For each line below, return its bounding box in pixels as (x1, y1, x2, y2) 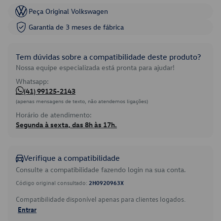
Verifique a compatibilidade (24, 153, 120, 163)
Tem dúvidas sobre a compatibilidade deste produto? (16, 52, 201, 62)
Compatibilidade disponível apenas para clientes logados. (16, 194, 185, 204)
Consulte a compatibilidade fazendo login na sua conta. (16, 165, 186, 174)
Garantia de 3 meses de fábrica (29, 22, 124, 32)
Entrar (18, 205, 37, 214)
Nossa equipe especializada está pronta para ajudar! (16, 63, 175, 72)
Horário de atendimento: (16, 110, 92, 119)
